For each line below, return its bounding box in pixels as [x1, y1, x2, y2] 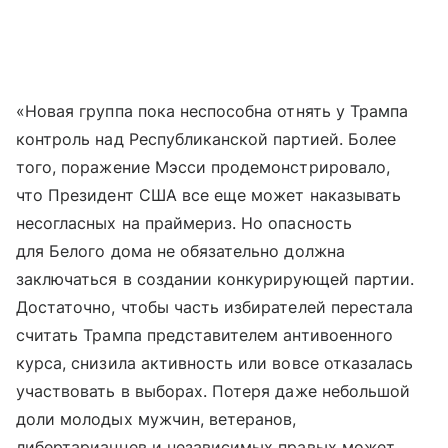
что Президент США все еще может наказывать [16, 185, 402, 206]
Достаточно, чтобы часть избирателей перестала [16, 297, 414, 318]
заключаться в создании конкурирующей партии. [16, 269, 415, 290]
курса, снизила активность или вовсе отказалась [16, 353, 414, 374]
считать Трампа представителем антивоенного [16, 325, 394, 346]
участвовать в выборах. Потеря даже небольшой [16, 381, 411, 402]
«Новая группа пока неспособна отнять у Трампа [16, 101, 409, 122]
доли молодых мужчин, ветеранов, [16, 409, 297, 430]
